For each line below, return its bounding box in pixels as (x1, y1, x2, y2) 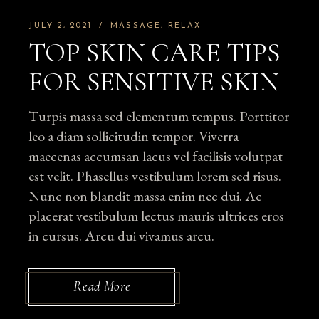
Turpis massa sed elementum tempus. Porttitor (28, 107, 290, 126)
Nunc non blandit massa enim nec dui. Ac (28, 187, 263, 206)
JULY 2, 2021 (28, 22, 92, 31)
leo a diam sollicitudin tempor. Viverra (28, 127, 239, 146)
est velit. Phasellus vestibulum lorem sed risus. (28, 167, 282, 186)
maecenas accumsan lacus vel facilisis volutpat (28, 147, 283, 166)
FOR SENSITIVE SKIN (28, 66, 279, 99)
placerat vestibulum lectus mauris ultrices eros (28, 206, 285, 226)
